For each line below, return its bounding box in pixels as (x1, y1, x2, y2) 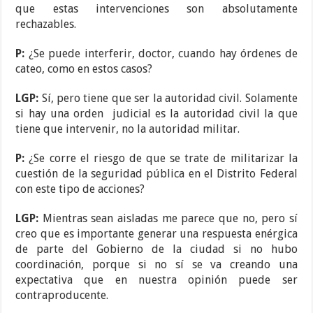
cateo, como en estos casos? (15, 62, 153, 76)
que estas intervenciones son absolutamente (15, 2, 298, 16)
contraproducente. (15, 289, 109, 303)
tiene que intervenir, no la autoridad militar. (15, 122, 240, 136)
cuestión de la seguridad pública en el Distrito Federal (15, 167, 298, 181)
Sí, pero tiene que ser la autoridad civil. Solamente (41, 92, 298, 105)
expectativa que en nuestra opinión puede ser (15, 273, 298, 287)
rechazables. (15, 17, 77, 31)
